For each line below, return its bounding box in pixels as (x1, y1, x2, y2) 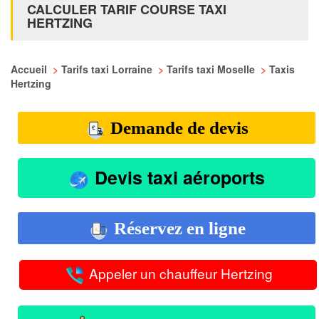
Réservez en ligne (109, 218, 246, 238)
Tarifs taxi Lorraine (61, 62, 155, 76)
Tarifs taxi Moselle (167, 62, 258, 76)
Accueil (11, 62, 50, 76)
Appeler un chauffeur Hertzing (85, 263, 273, 283)
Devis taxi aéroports (90, 164, 265, 191)
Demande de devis (106, 118, 249, 137)
